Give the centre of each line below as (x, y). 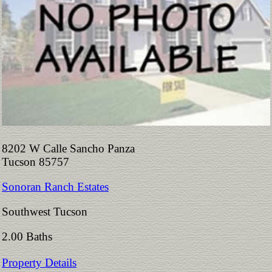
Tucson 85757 (42, 161)
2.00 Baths (30, 236)
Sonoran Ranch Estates (55, 186)
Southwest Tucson (45, 211)
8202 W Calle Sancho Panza (68, 148)
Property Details (39, 262)
